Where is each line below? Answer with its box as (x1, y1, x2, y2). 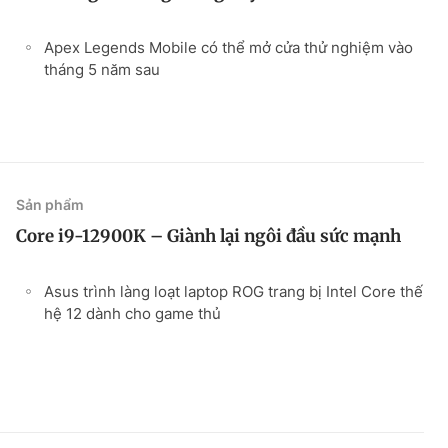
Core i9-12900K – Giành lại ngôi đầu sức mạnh (16, 224, 401, 247)
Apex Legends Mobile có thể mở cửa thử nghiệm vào (44, 37, 413, 57)
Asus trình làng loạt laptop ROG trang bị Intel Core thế (44, 281, 423, 301)
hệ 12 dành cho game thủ (44, 303, 221, 323)
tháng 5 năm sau (44, 59, 160, 79)
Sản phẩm (16, 195, 84, 213)
